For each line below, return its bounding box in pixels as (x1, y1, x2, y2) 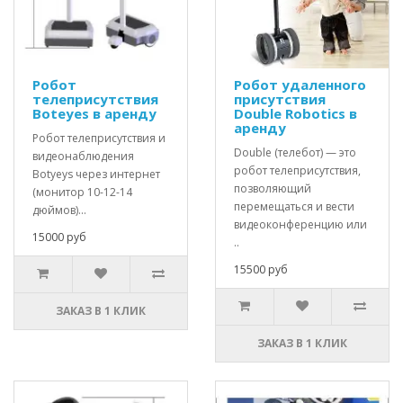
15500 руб (234, 262, 288, 277)
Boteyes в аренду (32, 104, 157, 122)
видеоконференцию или (234, 217, 367, 232)
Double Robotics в (234, 104, 357, 122)
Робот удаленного (234, 76, 366, 94)
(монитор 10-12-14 (32, 184, 132, 200)
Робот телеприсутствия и (32, 130, 166, 146)
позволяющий (234, 181, 311, 196)
